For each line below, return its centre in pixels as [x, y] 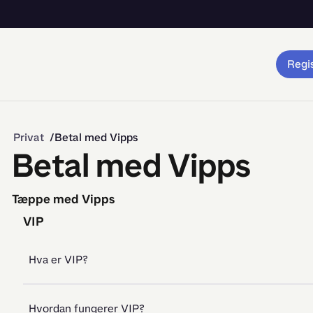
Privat [29, 137]
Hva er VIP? [58, 260]
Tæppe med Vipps [63, 199]
